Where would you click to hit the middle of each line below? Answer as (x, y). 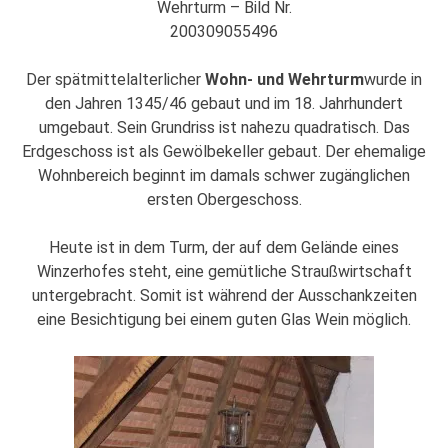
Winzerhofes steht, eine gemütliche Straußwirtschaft (224, 272)
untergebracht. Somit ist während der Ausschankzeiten (224, 296)
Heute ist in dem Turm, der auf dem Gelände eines (224, 248)
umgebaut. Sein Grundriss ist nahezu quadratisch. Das (224, 128)
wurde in (393, 80)
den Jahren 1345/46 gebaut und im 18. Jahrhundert (224, 104)
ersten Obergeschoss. (224, 200)
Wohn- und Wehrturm (284, 80)
